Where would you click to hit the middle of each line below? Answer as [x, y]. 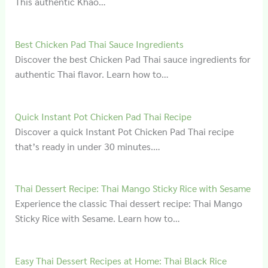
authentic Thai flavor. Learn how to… [92, 74]
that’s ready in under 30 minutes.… [87, 146]
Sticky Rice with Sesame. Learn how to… [97, 218]
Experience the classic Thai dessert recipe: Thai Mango [128, 203]
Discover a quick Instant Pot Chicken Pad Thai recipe [124, 131]
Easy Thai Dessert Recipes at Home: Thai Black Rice [121, 260]
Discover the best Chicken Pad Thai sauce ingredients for [133, 59]
